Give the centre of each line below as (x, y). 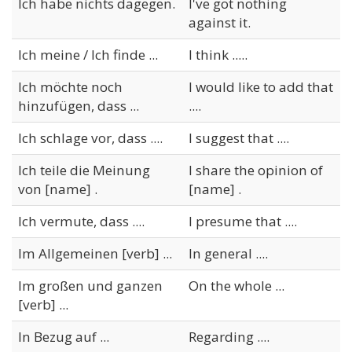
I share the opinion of (256, 170)
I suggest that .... (239, 137)
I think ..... (218, 54)
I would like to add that (261, 86)
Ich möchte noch (70, 86)
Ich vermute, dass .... (81, 221)
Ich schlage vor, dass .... (90, 137)
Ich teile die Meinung (84, 170)
